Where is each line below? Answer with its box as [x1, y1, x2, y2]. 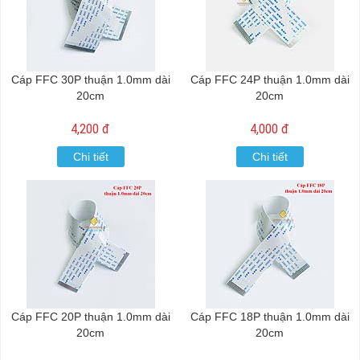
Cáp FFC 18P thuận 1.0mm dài [190, 310, 350, 323]
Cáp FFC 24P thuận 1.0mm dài [190, 73, 350, 86]
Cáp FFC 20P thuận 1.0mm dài [10, 310, 170, 323]
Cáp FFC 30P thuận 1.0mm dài [10, 73, 170, 86]
